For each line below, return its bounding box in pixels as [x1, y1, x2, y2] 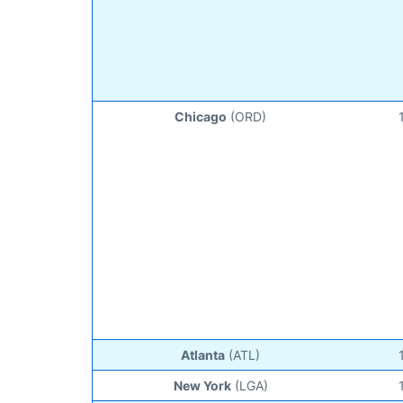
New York [173, 377, 231, 393]
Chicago [175, 108, 228, 124]
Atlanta [181, 346, 226, 363]
